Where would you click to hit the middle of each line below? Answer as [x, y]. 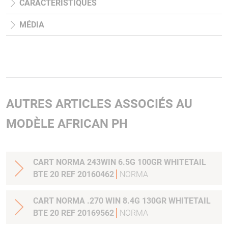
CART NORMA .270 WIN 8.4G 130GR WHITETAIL [122, 201]
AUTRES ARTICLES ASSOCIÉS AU [99, 104]
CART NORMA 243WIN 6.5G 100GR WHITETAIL [120, 162]
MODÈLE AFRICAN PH [67, 124]
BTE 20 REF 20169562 [75, 213]
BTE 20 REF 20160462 [75, 174]
